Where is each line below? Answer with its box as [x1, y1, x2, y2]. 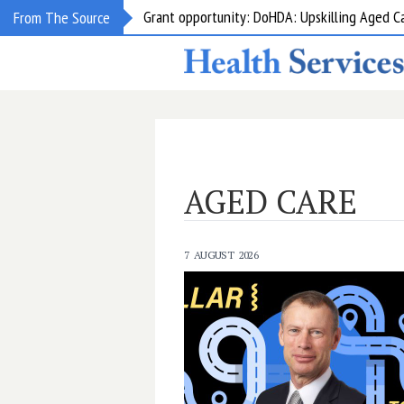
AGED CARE [184, 180, 357, 223]
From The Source [14, 7, 110, 28]
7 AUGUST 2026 [184, 248, 259, 262]
